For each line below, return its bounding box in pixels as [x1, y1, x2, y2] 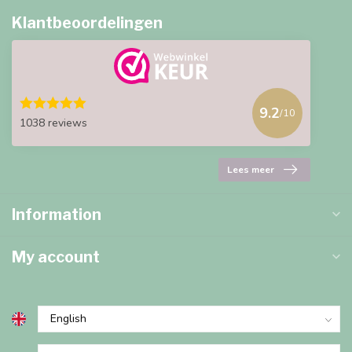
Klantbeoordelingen [12, 13, 163, 33]
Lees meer [227, 163, 274, 176]
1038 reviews [20, 115, 87, 131]
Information [12, 204, 101, 224]
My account [12, 247, 100, 266]
